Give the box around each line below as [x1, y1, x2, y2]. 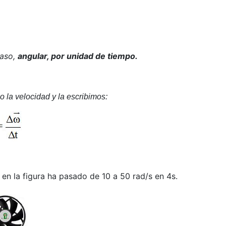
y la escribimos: [51, 92, 107, 101]
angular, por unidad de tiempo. [17, 51, 138, 62]
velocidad [15, 92, 52, 101]
